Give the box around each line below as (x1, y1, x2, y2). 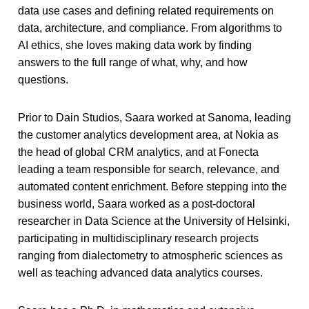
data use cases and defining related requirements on (18, 5, 274, 17)
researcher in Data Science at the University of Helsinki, (18, 215, 290, 228)
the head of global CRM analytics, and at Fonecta (18, 146, 259, 159)
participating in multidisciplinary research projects (18, 232, 259, 245)
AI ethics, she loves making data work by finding (18, 39, 252, 52)
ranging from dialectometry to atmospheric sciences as (18, 250, 283, 262)
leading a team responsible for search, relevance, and (18, 163, 279, 176)
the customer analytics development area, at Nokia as (18, 129, 279, 141)
